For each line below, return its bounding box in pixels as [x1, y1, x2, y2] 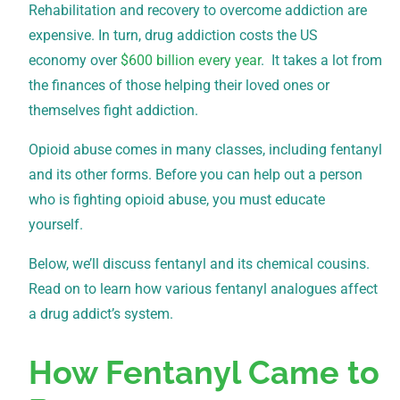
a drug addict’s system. [29, 304, 173, 322]
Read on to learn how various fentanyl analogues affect [29, 279, 378, 297]
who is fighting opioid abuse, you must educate [29, 190, 325, 208]
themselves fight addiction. [29, 101, 198, 119]
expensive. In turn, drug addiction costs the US [29, 26, 318, 44]
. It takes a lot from [261, 51, 382, 69]
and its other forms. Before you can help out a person [29, 165, 362, 183]
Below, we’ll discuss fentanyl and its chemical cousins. [29, 254, 370, 272]
